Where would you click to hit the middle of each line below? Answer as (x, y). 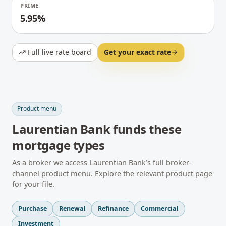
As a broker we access (51, 162)
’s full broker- (169, 162)
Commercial (160, 209)
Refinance (113, 209)
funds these (146, 129)
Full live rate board (60, 52)
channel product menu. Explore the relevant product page (112, 173)
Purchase (33, 209)
